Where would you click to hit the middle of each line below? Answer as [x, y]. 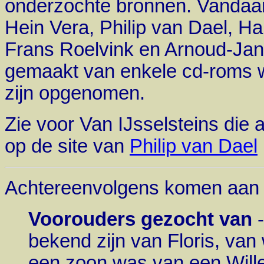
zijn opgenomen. [75, 93]
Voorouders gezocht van [140, 219]
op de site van [67, 146]
